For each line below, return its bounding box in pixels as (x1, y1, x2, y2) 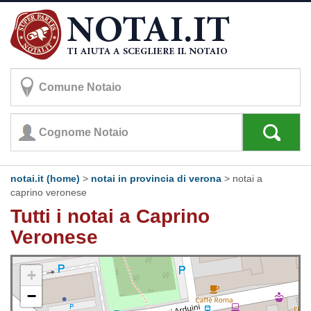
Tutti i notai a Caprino (10, 205, 210, 227)
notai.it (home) (10, 173, 80, 184)
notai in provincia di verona (91, 173, 221, 184)
